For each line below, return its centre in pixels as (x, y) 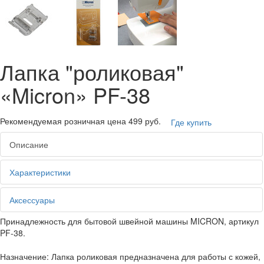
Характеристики (40, 172)
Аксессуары (32, 199)
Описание (29, 144)
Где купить (191, 122)
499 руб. (145, 121)
